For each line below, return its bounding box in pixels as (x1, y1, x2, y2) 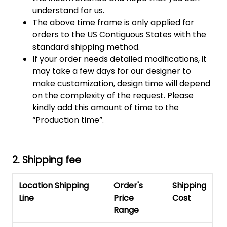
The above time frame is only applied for (32, 16, 194, 28)
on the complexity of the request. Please (32, 89, 194, 101)
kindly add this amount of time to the (32, 101, 179, 113)
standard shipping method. (32, 41, 140, 53)
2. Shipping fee (12, 153, 81, 167)
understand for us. (32, 4, 104, 16)
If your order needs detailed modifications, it (32, 53, 207, 65)
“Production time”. (32, 113, 104, 126)
